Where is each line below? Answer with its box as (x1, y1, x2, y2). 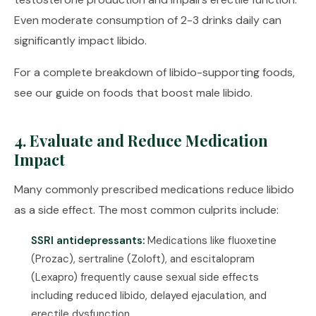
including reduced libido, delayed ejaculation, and (31, 288, 267, 303)
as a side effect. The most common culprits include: (14, 202, 279, 217)
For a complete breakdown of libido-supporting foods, (14, 65, 295, 80)
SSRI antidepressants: (31, 233, 145, 248)
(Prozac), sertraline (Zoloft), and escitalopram (31, 252, 255, 266)
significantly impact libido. (14, 33, 147, 48)
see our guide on (14, 85, 103, 100)
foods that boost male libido (103, 85, 250, 100)
